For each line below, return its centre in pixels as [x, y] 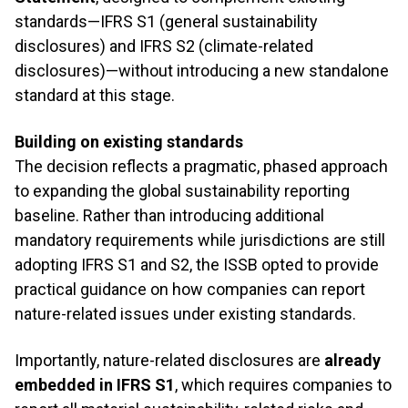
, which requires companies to [283, 385]
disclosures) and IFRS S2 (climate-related [164, 46]
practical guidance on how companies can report [190, 289]
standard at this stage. [95, 95]
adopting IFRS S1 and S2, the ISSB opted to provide [197, 265]
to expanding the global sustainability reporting [182, 191]
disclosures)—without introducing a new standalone [202, 71]
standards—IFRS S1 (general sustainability [166, 21]
